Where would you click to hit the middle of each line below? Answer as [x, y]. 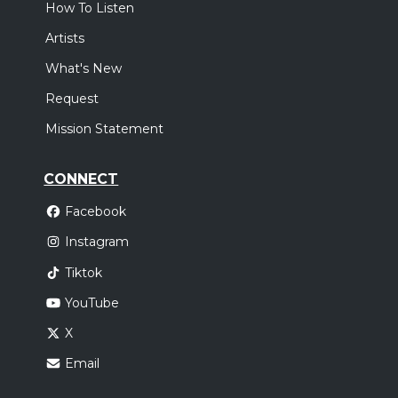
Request [72, 99]
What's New [84, 68]
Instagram [96, 242]
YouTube [92, 303]
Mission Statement [105, 129]
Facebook [95, 212]
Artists [65, 38]
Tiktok [83, 272]
